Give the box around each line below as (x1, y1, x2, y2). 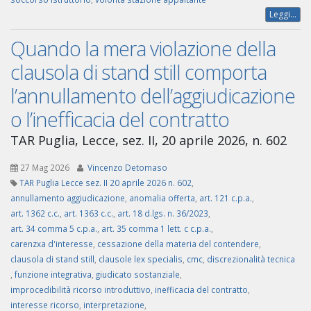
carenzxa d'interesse (10, 238, 93, 250)
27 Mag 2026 (20, 162, 69, 174)
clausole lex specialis (99, 253, 183, 265)
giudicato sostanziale (96, 269, 180, 280)
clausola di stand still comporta (10, 58, 267, 86)
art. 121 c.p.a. (199, 192, 252, 204)
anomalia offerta (129, 192, 195, 204)
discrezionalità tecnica (207, 253, 295, 265)
